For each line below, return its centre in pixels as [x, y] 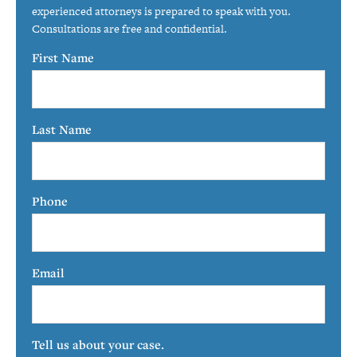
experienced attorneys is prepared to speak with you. [161, 11]
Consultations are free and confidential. [129, 29]
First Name [63, 57]
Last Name [62, 129]
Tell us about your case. [98, 344]
